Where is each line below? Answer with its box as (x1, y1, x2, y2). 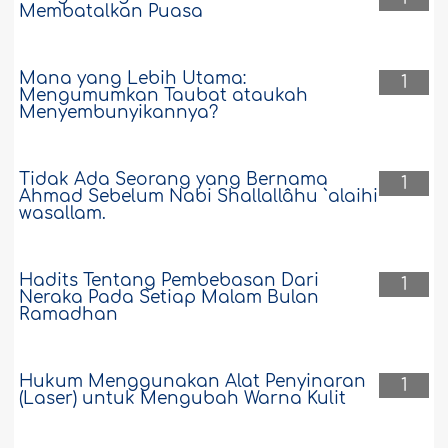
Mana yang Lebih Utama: (19, 69, 247, 89)
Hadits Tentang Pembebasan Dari (19, 271, 320, 291)
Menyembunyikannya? (19, 103, 219, 123)
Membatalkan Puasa (19, 2, 204, 22)
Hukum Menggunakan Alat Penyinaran (19, 372, 367, 392)
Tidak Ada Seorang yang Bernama (19, 170, 329, 190)
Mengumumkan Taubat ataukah (19, 86, 309, 106)
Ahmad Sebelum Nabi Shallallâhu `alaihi (19, 187, 379, 207)
